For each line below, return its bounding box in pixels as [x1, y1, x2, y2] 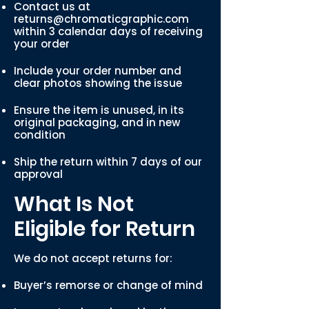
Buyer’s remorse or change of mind [14, 278, 203, 292]
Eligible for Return [14, 215, 195, 243]
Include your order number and [14, 63, 181, 78]
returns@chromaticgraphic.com [14, 12, 189, 26]
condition [14, 128, 66, 142]
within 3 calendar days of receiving [14, 24, 203, 39]
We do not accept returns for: [14, 251, 172, 266]
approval [14, 167, 63, 181]
